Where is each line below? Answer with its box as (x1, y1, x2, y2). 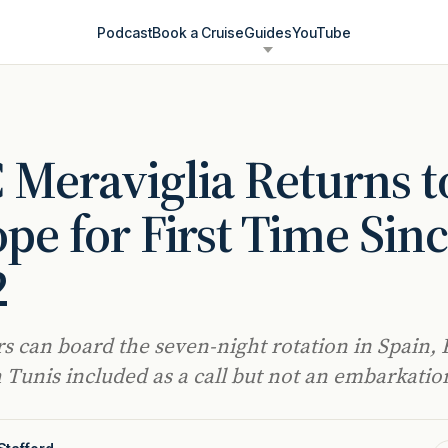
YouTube (292, 23, 351, 41)
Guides (244, 23, 292, 41)
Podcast (97, 23, 152, 41)
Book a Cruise (152, 23, 244, 41)
